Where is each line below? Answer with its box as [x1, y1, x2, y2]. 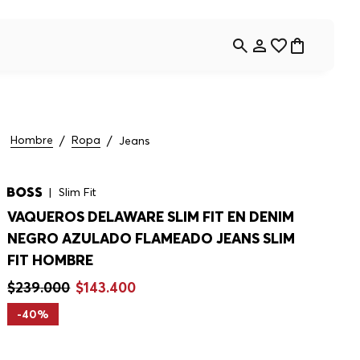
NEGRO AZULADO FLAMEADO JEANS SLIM [7, 229, 296, 248]
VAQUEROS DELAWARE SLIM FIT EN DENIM [7, 207, 295, 227]
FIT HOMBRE [7, 251, 94, 270]
